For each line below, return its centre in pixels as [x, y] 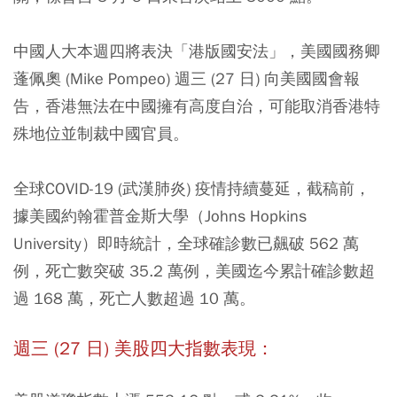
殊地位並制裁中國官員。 [101, 133]
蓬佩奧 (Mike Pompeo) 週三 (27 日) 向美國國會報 [187, 78]
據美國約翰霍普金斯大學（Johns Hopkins [160, 216]
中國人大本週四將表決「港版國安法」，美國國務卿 [197, 51]
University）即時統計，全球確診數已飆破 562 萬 [186, 243]
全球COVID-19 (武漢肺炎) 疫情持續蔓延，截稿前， [192, 188]
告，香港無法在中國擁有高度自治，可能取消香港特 [197, 106]
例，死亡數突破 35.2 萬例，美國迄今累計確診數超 [194, 271]
